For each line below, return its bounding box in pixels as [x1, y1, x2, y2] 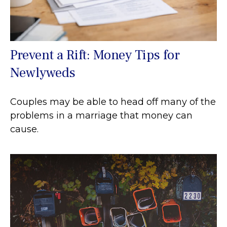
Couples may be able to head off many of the [10, 96, 216, 107]
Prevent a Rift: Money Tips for [10, 46, 180, 64]
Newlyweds [10, 63, 75, 82]
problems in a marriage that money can [10, 109, 193, 121]
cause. [10, 123, 39, 135]
